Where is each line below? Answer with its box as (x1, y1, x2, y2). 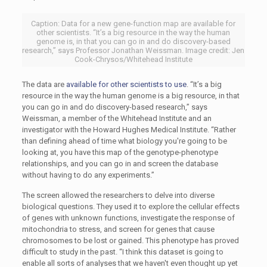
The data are (21, 80, 66, 89)
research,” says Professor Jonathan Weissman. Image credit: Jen (22, 46, 245, 55)
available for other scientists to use (66, 80, 187, 89)
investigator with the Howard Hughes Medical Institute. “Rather (21, 125, 236, 134)
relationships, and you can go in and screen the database (21, 159, 218, 168)
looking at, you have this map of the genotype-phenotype (21, 148, 218, 157)
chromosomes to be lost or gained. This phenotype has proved (21, 236, 239, 245)
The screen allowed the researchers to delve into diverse (21, 191, 215, 200)
